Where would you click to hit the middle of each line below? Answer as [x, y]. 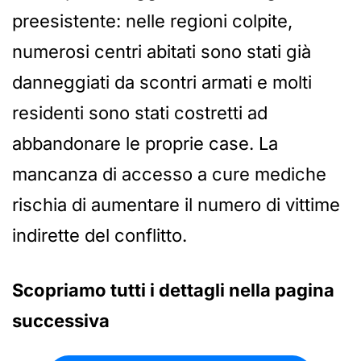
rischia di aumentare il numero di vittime [176, 205]
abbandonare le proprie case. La [145, 144]
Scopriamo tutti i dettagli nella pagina [173, 290]
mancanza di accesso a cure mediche [169, 174]
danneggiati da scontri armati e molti [162, 83]
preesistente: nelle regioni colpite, [152, 21]
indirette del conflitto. [100, 236]
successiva [61, 321]
